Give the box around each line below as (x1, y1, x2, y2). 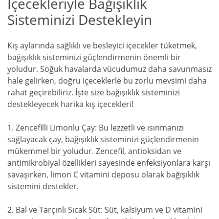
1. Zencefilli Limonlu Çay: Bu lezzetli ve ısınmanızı (7, 122, 184, 133)
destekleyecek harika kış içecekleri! (7, 98, 133, 109)
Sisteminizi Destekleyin (7, 10, 152, 29)
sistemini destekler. (7, 180, 79, 192)
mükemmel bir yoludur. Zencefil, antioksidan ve (7, 145, 181, 156)
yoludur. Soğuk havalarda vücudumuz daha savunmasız (7, 63, 212, 74)
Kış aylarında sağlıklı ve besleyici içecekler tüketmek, (7, 40, 197, 51)
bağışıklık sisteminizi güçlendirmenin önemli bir (7, 51, 181, 63)
